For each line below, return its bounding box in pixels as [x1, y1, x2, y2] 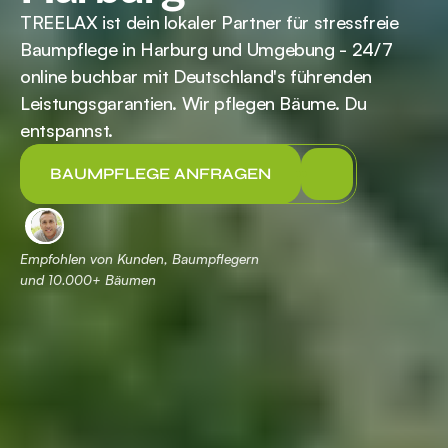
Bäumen [101, 270, 156, 288]
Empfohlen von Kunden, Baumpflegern [20, 249, 263, 267]
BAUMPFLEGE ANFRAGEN [50, 163, 271, 183]
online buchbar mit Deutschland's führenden [20, 64, 372, 87]
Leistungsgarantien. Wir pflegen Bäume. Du [20, 91, 367, 114]
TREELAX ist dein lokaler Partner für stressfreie [20, 10, 399, 33]
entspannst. [20, 118, 114, 141]
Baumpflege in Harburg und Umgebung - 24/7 [20, 37, 393, 60]
